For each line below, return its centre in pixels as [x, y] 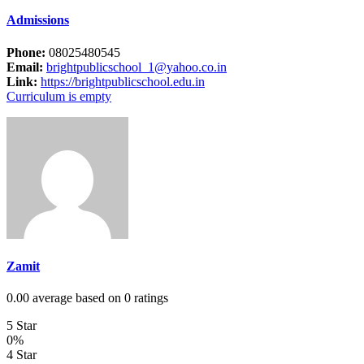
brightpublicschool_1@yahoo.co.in [136, 67]
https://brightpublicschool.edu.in [123, 81]
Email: [25, 67]
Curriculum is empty [59, 96]
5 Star [22, 326]
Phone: [26, 52]
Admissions [38, 20]
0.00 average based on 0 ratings [87, 298]
